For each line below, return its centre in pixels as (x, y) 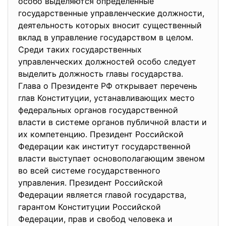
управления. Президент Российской (91, 183)
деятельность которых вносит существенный (110, 25)
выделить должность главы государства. (101, 74)
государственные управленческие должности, (111, 13)
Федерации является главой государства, (102, 195)
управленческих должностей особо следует (107, 62)
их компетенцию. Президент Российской (101, 134)
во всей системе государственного (89, 171)
